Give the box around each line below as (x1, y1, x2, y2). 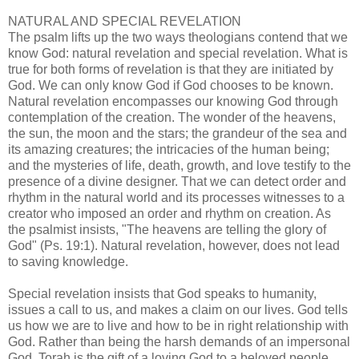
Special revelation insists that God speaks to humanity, (8, 286, 317, 301)
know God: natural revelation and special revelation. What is (8, 46, 348, 60)
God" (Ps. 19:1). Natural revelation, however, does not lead (8, 238, 340, 252)
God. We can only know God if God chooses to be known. (8, 78, 333, 92)
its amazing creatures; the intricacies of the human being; (8, 142, 329, 156)
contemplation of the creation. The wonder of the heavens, (8, 110, 336, 124)
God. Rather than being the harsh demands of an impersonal (8, 334, 350, 349)
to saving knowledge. (8, 254, 128, 268)
